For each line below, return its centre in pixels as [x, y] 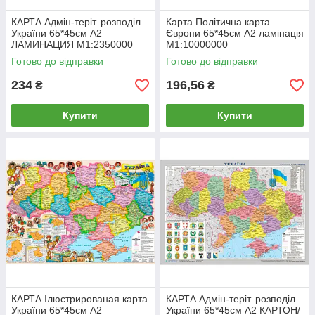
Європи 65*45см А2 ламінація [235, 33]
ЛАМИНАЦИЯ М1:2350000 [72, 44]
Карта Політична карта [218, 22]
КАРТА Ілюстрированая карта [79, 299]
